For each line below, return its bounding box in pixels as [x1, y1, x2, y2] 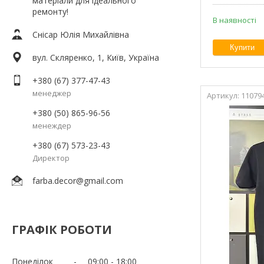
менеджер [32, 87, 71, 98]
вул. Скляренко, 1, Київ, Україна [32, 51, 159, 63]
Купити [230, 42, 255, 52]
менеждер [32, 120, 71, 131]
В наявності [213, 14, 257, 25]
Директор [32, 152, 70, 163]
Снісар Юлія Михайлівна [32, 28, 129, 40]
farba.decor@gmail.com [32, 174, 123, 186]
